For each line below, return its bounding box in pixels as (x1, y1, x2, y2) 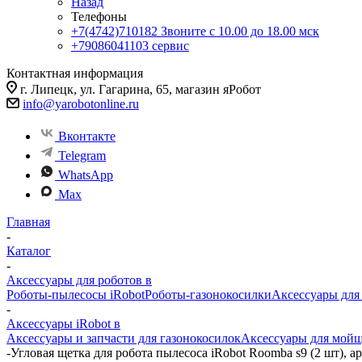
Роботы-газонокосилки (145, 288, 271, 301)
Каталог (6, 244, 51, 258)
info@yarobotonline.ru (23, 97, 139, 111)
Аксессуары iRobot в (6, 317, 120, 330)
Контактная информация (6, 66, 143, 80)
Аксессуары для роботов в (6, 273, 152, 287)
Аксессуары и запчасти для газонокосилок (6, 331, 241, 345)
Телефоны (71, 10, 127, 23)
